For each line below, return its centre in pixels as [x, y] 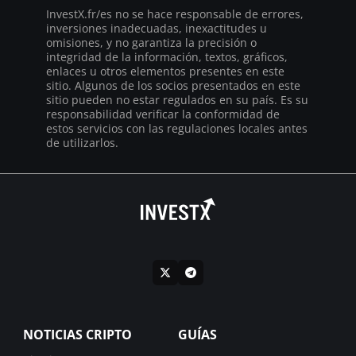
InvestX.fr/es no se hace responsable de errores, [175, 14]
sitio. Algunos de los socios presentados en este [173, 85]
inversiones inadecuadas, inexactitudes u [157, 28]
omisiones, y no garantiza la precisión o [151, 42]
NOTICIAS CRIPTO [77, 334]
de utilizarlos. [82, 142]
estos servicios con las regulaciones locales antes [177, 128]
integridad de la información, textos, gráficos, [167, 56]
